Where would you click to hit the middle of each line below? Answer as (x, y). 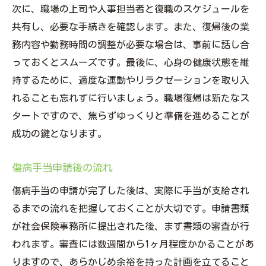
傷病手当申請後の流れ (62, 168)
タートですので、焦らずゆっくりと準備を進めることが (131, 116)
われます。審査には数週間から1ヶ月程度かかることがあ (133, 244)
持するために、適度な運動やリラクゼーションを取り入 (131, 80)
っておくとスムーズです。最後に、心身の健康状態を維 (131, 63)
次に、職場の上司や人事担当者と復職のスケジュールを (131, 9)
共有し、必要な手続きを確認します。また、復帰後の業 (131, 27)
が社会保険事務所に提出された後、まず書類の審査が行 (131, 227)
